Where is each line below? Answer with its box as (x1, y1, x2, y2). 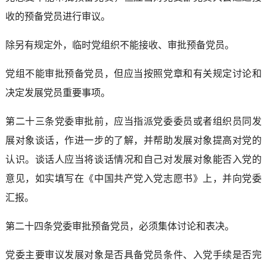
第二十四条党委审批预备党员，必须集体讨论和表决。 (5, 221, 234, 231)
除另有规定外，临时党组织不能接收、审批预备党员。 (5, 39, 234, 50)
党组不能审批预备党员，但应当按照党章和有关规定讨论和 (5, 68, 262, 79)
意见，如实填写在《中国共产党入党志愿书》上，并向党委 (5, 173, 262, 184)
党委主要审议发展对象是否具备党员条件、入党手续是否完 (5, 249, 262, 260)
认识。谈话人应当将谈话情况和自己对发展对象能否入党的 (5, 154, 262, 164)
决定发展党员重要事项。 (5, 87, 110, 98)
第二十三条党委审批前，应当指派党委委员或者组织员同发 (5, 116, 262, 126)
